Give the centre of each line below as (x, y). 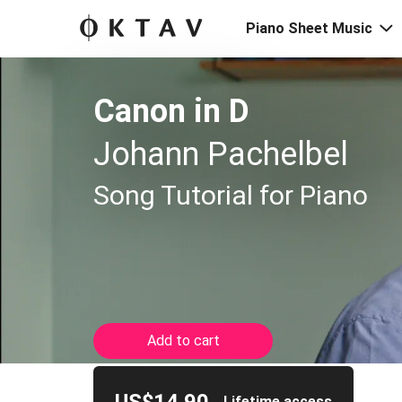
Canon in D (171, 111)
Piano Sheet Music (309, 28)
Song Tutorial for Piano (231, 195)
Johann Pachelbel (221, 154)
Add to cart (183, 341)
